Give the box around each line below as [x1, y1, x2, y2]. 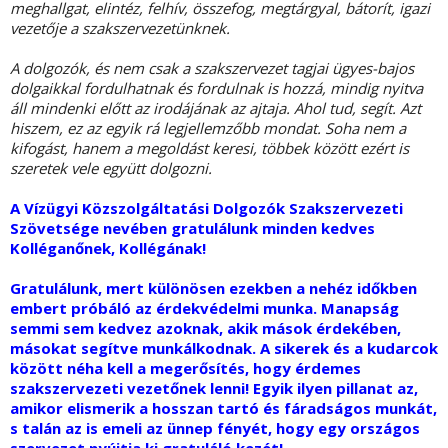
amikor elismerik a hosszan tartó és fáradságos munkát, [10, 398, 437, 419]
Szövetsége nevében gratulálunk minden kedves [10, 218, 375, 239]
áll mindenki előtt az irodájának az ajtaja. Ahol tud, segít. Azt [10, 98, 421, 119]
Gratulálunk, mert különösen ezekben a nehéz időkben [10, 278, 417, 299]
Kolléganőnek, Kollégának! [10, 238, 206, 259]
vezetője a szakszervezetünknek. [10, 18, 230, 39]
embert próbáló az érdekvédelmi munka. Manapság [10, 298, 399, 319]
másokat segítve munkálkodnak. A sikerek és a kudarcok [10, 338, 438, 359]
